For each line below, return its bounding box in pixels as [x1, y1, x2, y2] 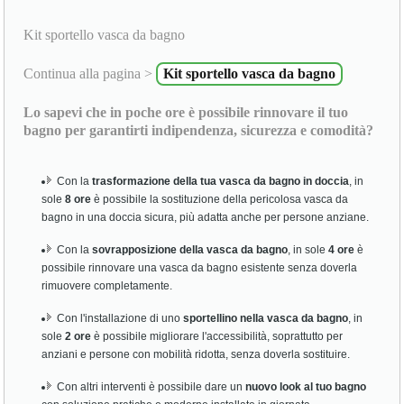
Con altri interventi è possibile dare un [57, 381, 246, 394]
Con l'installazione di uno [57, 312, 184, 326]
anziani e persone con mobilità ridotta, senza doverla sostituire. [41, 348, 351, 362]
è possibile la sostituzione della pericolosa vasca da [91, 193, 349, 207]
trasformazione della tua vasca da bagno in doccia [92, 175, 350, 188]
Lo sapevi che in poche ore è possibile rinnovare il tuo [23, 105, 349, 121]
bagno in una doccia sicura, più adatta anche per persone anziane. [41, 211, 370, 225]
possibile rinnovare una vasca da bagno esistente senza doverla [41, 262, 358, 275]
